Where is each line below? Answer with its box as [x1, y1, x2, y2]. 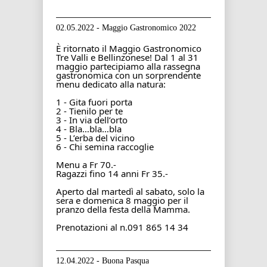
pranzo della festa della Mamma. [56, 203, 190, 215]
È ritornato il [56, 42, 109, 54]
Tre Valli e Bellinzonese [56, 51, 150, 63]
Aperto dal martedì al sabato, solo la [56, 185, 204, 197]
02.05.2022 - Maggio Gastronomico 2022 [56, 23, 196, 32]
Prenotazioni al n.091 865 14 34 [56, 221, 188, 233]
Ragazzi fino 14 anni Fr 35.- [56, 167, 168, 179]
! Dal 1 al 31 [150, 51, 198, 63]
